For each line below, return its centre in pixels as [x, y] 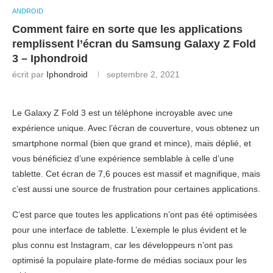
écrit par [29, 74]
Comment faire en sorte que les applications [127, 29]
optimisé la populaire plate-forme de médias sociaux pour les [129, 260]
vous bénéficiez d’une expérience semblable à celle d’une [123, 158]
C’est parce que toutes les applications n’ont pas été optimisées [135, 214]
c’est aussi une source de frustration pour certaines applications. [136, 189]
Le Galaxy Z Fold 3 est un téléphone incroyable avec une [122, 113]
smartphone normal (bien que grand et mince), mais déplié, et [132, 143]
